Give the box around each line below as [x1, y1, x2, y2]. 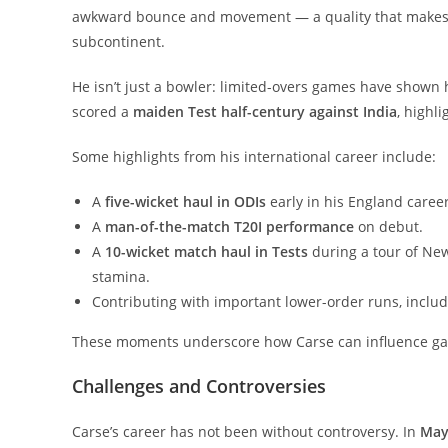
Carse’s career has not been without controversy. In [72, 421, 420, 441]
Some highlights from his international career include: [72, 146, 436, 166]
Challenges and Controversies [72, 373, 326, 398]
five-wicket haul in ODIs [105, 191, 266, 211]
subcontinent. [72, 31, 165, 51]
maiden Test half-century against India [133, 101, 397, 121]
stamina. [92, 266, 150, 286]
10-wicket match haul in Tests [105, 241, 308, 261]
